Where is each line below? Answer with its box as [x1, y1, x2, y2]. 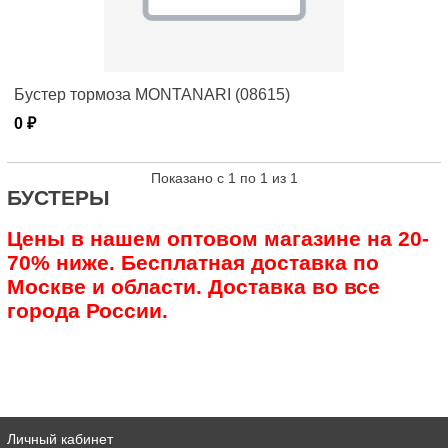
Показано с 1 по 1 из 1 [150, 169, 298, 186]
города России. [7, 298, 168, 322]
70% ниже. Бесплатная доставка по [7, 250, 379, 274]
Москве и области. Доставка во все [7, 274, 380, 298]
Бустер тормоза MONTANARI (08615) [14, 85, 290, 103]
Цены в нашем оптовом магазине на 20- [7, 226, 429, 250]
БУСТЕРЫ [7, 185, 110, 209]
